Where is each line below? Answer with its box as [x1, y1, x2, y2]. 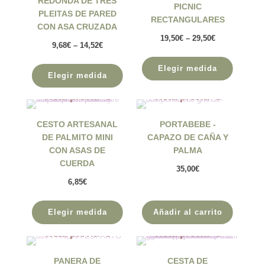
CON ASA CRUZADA [37, 21, 118, 31]
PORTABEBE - [159, 119, 216, 129]
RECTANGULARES [150, 14, 225, 24]
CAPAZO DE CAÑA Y [147, 132, 228, 142]
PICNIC [173, 1, 202, 11]
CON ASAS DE [49, 145, 106, 155]
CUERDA [60, 158, 95, 168]
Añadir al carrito [153, 208, 222, 217]
